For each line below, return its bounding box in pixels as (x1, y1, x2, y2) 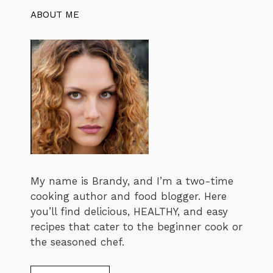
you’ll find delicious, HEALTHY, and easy (30, 205, 228, 218)
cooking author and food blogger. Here (30, 190, 227, 203)
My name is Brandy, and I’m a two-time (30, 175, 233, 188)
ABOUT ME (30, 9, 79, 20)
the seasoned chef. (30, 236, 124, 249)
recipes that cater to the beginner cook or (30, 221, 243, 233)
